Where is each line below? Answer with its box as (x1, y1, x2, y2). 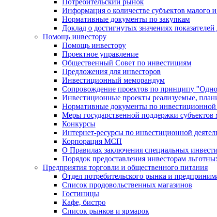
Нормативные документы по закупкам (62, 15, 190, 23)
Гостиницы (62, 189, 99, 198)
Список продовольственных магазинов (62, 181, 192, 189)
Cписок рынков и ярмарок (62, 207, 149, 215)
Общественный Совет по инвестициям (62, 59, 191, 67)
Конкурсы (62, 120, 95, 128)
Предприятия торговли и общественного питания (43, 163, 208, 171)
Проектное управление (62, 50, 139, 58)
